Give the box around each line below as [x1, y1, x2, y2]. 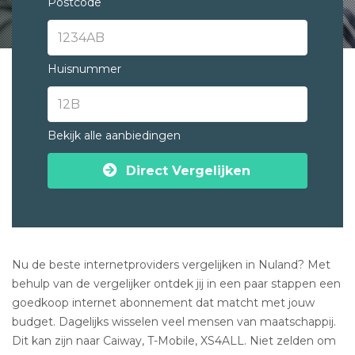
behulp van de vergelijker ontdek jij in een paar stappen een [12, 277, 341, 291]
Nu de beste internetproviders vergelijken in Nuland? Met [12, 258, 330, 272]
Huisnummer [48, 62, 121, 76]
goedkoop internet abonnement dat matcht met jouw [12, 296, 315, 310]
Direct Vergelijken [126, 162, 250, 178]
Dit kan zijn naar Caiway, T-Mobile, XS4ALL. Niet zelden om [12, 334, 336, 348]
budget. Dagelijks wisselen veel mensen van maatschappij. [12, 315, 336, 329]
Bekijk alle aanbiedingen [48, 128, 181, 143]
